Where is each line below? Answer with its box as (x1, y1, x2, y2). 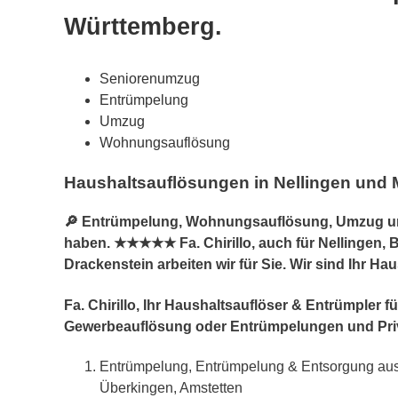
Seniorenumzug (99, 71, 200, 86)
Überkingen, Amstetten (99, 379, 243, 395)
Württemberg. (64, 13, 222, 40)
